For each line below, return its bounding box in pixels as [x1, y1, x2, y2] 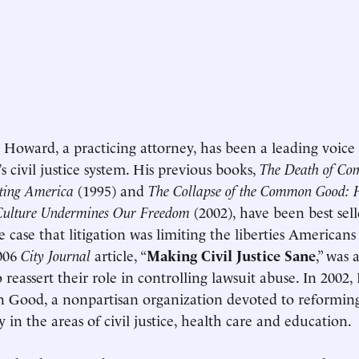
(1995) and [74, 179, 148, 200]
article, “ [91, 244, 147, 264]
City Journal [21, 244, 91, 264]
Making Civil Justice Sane [147, 244, 316, 264]
